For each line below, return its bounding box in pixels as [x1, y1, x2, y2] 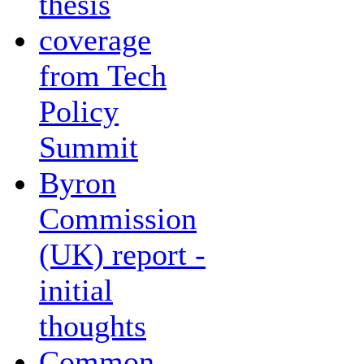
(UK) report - [39, 237, 206, 271]
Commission [39, 201, 197, 236]
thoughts [39, 309, 146, 343]
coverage [39, 23, 151, 57]
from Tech [39, 58, 167, 93]
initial [39, 273, 113, 307]
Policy [39, 94, 119, 128]
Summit [39, 130, 138, 164]
